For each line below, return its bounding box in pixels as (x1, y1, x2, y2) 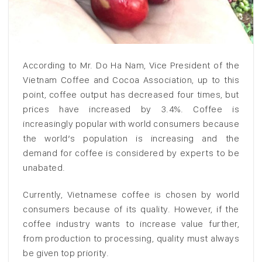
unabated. (23, 162, 65, 174)
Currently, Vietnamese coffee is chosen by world (23, 188, 239, 200)
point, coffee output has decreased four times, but (23, 89, 239, 101)
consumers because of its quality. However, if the (23, 203, 239, 215)
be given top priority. (23, 247, 109, 258)
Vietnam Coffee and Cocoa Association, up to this (23, 74, 239, 86)
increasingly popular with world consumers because (23, 118, 239, 130)
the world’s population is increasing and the (23, 133, 239, 144)
